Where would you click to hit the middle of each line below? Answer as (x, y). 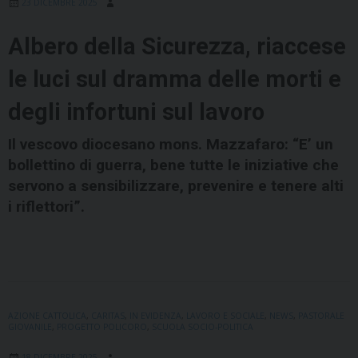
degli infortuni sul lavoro (136, 112)
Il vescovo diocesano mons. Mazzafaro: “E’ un (171, 145)
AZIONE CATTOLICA (47, 316)
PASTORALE (321, 316)
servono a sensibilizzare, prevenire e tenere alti (176, 186)
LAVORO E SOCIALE (225, 316)
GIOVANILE (30, 327)
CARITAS (108, 316)
